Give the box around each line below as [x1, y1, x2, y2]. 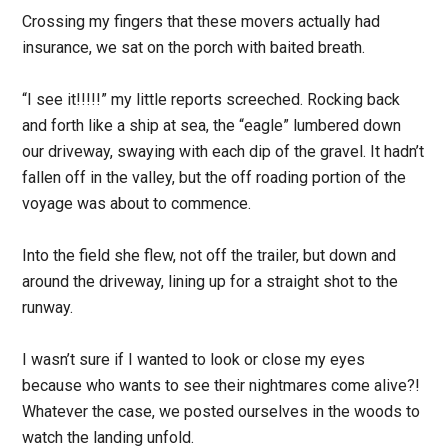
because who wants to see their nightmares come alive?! [22, 375, 421, 395]
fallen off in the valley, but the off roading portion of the [22, 167, 407, 187]
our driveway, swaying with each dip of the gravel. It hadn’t [22, 141, 425, 161]
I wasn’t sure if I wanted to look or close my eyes [22, 349, 366, 369]
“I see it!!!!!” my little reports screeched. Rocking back [22, 89, 401, 109]
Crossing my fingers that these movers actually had [22, 11, 381, 31]
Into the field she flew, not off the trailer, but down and [22, 245, 397, 265]
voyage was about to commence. [22, 193, 252, 213]
